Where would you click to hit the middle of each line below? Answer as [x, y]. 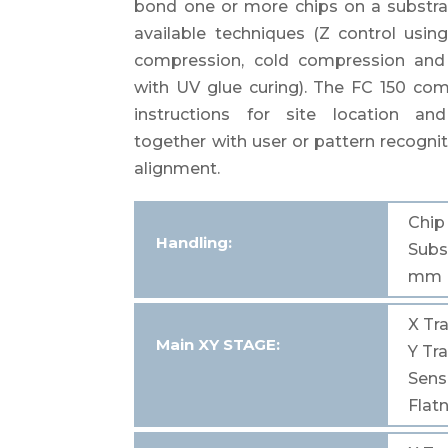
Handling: [194, 242]
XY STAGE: [237, 344]
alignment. [177, 168]
